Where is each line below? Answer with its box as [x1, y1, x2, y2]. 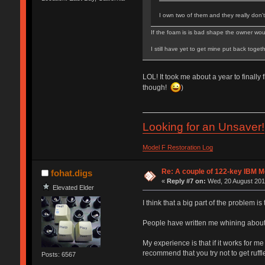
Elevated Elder [52, 183, 94, 191]
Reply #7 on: [167, 177, 206, 185]
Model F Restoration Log [142, 143, 213, 151]
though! [142, 83, 170, 92]
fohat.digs [51, 167, 93, 178]
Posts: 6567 [41, 251, 76, 258]
